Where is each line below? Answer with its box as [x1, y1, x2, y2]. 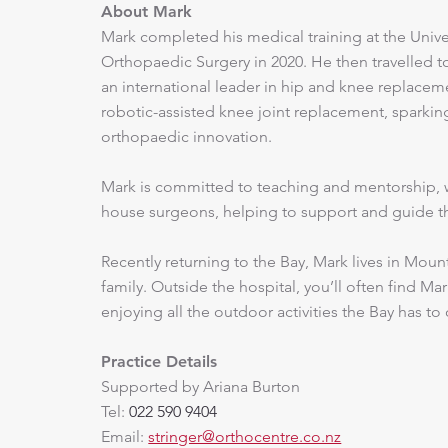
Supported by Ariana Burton [101, 376, 301, 396]
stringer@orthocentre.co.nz [148, 426, 342, 446]
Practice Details [101, 351, 218, 371]
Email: [101, 426, 149, 446]
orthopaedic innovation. [101, 126, 273, 146]
